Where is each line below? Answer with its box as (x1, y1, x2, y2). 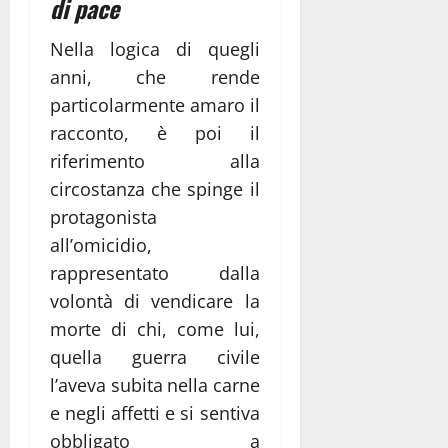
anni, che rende (50, 64, 260, 89)
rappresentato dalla (50, 260, 260, 285)
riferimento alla (50, 148, 260, 173)
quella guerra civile (50, 344, 260, 369)
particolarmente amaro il (50, 92, 260, 117)
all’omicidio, (50, 232, 152, 257)
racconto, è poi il (50, 120, 260, 145)
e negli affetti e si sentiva (50, 400, 260, 425)
